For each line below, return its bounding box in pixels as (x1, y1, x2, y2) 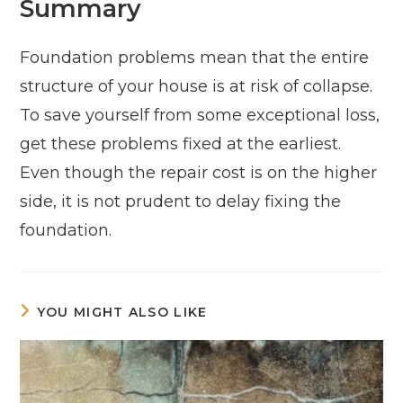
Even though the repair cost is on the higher (20, 163, 378, 184)
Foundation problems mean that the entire (20, 48, 370, 68)
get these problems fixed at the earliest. (20, 134, 342, 155)
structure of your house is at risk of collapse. (20, 76, 373, 97)
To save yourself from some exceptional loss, (20, 105, 381, 126)
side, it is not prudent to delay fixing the (20, 192, 342, 212)
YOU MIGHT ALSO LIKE (36, 304, 208, 321)
